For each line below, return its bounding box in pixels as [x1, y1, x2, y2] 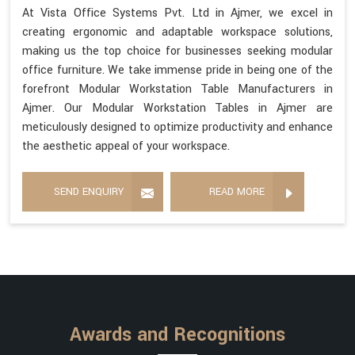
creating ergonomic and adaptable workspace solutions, [22, 24, 333, 41]
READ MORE [209, 185, 265, 200]
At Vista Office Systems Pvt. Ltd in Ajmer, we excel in [22, 5, 333, 22]
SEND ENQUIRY [54, 185, 124, 200]
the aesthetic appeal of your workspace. [22, 138, 230, 155]
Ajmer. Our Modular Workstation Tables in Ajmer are [22, 100, 333, 117]
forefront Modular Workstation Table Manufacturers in [22, 81, 333, 98]
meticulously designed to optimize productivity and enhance [22, 119, 333, 136]
